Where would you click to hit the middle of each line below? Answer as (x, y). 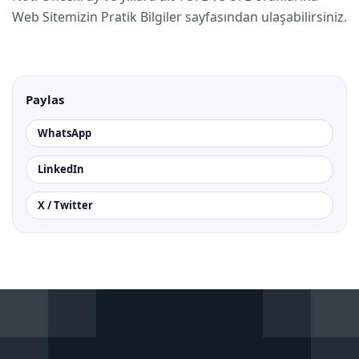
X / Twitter (65, 205)
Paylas (45, 99)
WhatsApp (65, 133)
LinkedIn (61, 169)
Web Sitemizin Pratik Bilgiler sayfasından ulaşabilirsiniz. (179, 17)
